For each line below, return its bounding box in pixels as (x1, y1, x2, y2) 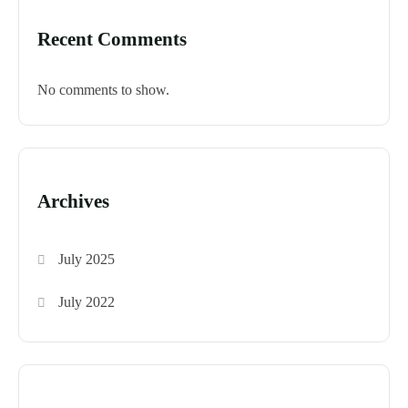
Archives (37, 189, 109, 212)
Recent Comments (37, 27, 187, 50)
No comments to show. (37, 81, 169, 97)
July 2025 (58, 250, 116, 267)
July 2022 (58, 293, 116, 310)
